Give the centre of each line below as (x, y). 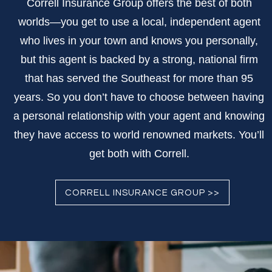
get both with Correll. (139, 154)
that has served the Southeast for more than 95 (139, 79)
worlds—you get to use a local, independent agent (139, 22)
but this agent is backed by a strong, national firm (139, 60)
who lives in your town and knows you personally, (139, 41)
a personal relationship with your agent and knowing (139, 116)
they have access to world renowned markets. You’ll (139, 135)
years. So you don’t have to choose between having (139, 97)
